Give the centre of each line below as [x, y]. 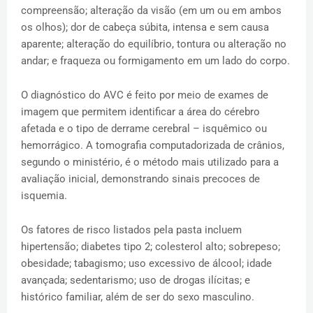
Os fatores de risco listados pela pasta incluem [131, 230]
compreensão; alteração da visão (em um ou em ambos [151, 11]
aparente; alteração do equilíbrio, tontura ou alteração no [154, 44]
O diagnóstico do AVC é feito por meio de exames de [145, 95]
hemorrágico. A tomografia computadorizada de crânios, [153, 146]
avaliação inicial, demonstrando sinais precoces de [140, 179]
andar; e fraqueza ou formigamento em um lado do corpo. [155, 61]
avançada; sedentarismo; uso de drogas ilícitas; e [136, 281]
